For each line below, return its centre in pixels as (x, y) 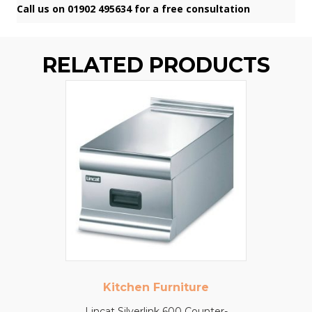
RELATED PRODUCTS (156, 65)
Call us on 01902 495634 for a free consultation (133, 8)
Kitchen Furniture (156, 287)
